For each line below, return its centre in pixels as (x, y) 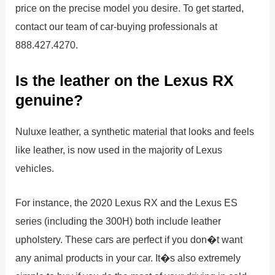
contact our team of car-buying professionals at (117, 27)
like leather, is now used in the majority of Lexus (119, 149)
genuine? (49, 100)
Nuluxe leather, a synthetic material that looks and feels (135, 131)
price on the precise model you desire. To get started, (130, 8)
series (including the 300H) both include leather (118, 221)
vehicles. (35, 168)
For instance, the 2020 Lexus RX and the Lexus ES (127, 202)
